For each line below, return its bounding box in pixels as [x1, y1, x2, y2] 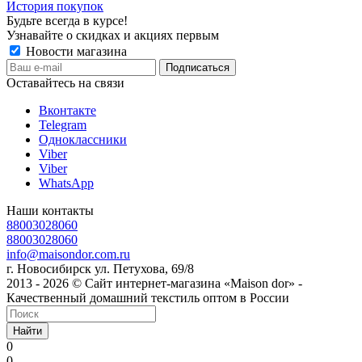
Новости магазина [23, 44, 127, 59]
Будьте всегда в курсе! [6, 14, 128, 28]
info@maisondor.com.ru [6, 247, 130, 262]
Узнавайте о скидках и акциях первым [6, 28, 219, 43]
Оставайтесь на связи [6, 76, 124, 90]
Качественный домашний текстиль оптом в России [6, 291, 289, 305]
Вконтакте [39, 103, 96, 118]
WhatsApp [39, 176, 94, 191]
